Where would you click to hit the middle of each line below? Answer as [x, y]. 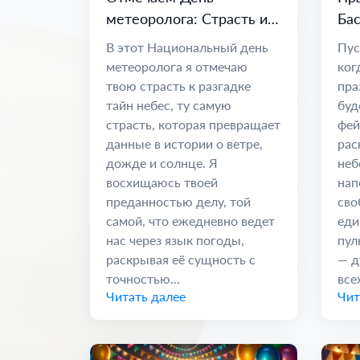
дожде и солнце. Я [162, 162]
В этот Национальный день [187, 47]
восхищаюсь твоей [162, 182]
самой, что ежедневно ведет [190, 220]
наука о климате [161, 40]
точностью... [143, 278]
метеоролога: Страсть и [187, 18]
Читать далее [146, 296]
